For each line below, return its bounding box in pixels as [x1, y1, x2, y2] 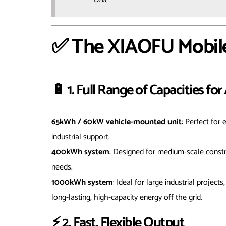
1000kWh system [51, 175, 113, 189]
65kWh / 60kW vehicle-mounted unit [51, 115, 182, 129]
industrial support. [51, 130, 110, 144]
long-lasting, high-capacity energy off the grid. [51, 190, 202, 204]
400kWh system [51, 145, 109, 159]
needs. [51, 160, 73, 174]
